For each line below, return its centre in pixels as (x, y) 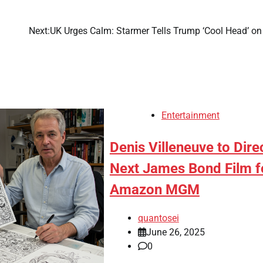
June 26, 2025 (175, 232)
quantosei (158, 218)
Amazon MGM (154, 189)
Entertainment (190, 115)
